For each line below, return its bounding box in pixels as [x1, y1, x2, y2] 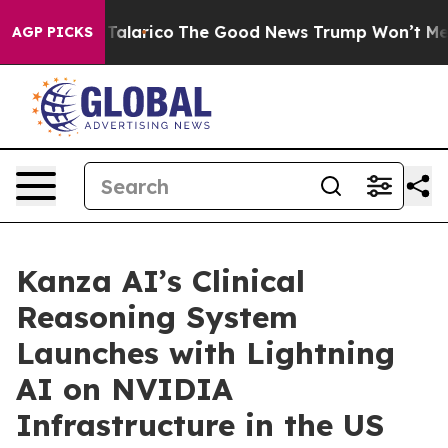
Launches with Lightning [16, 334, 395, 372]
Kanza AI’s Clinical [16, 262, 305, 300]
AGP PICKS [12, 23, 93, 41]
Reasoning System [16, 298, 298, 336]
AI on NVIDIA [16, 370, 233, 408]
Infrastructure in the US [16, 406, 384, 444]
